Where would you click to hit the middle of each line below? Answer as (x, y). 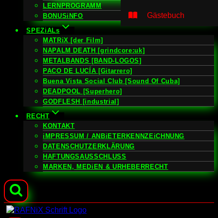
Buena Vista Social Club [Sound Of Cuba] (111, 81)
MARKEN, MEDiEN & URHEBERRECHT (106, 167)
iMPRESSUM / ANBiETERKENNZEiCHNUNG (114, 136)
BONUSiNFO (63, 16)
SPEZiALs (43, 30)
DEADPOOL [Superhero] (82, 91)
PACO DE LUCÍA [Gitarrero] (88, 71)
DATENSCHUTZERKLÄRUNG (89, 146)
